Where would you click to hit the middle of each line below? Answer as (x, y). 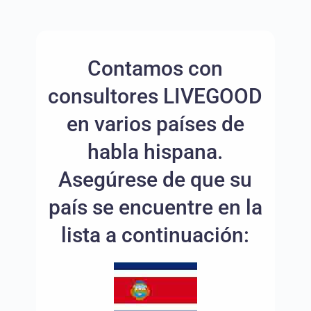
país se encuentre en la (155, 208)
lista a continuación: (155, 235)
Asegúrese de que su (155, 180)
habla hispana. (155, 152)
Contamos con (155, 69)
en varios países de (155, 124)
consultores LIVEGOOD (155, 96)
